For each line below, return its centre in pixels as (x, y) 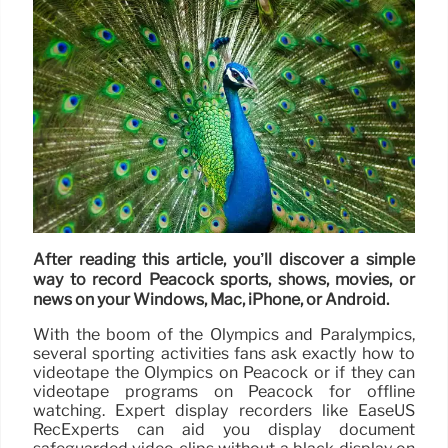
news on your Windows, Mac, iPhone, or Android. (211, 300)
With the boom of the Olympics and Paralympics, (224, 335)
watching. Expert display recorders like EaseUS (224, 411)
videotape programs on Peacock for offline (224, 392)
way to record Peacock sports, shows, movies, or (224, 280)
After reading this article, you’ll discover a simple (224, 259)
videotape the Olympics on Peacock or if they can (224, 373)
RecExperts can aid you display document (224, 430)
